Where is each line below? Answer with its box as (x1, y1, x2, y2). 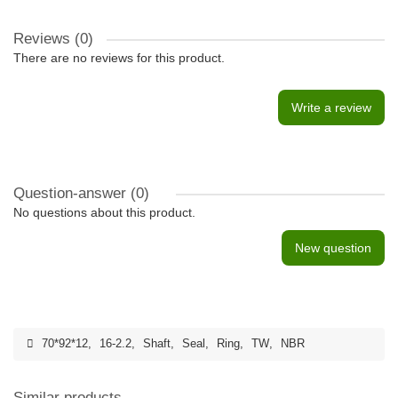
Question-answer (13, 185, 131, 202)
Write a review (291, 100, 371, 115)
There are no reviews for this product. (13, 51, 225, 65)
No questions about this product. (13, 205, 195, 219)
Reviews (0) (13, 30, 93, 47)
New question (295, 241, 371, 255)
